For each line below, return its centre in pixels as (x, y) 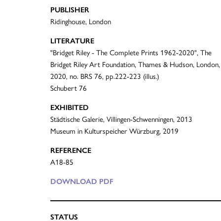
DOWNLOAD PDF (82, 182)
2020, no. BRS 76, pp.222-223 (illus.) (105, 77)
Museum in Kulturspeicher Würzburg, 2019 (114, 131)
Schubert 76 (69, 89)
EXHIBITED (70, 108)
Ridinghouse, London (81, 22)
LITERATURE (72, 41)
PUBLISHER (70, 10)
